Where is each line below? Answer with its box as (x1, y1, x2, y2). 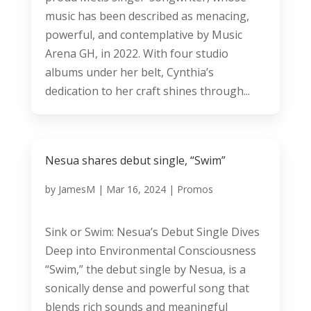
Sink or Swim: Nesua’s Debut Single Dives (44, 224, 260, 239)
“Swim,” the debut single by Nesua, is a (44, 261, 246, 277)
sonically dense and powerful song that (44, 280, 249, 296)
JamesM (58, 182, 95, 196)
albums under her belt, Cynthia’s (44, 64, 214, 80)
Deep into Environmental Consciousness (44, 242, 256, 258)
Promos (176, 182, 213, 196)
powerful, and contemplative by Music (44, 26, 242, 42)
